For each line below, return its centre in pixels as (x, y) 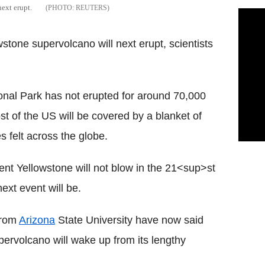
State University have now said (129, 220)
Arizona (37, 220)
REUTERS (91, 8)
